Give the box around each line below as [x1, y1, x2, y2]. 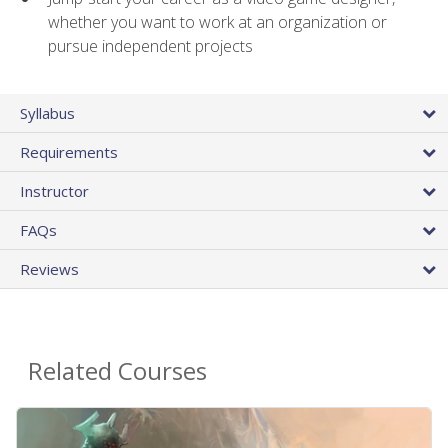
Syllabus [20, 103, 75, 124]
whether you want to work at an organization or [48, 11, 387, 34]
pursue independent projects [48, 35, 253, 58]
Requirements [20, 142, 118, 163]
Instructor [20, 181, 89, 202]
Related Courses [28, 354, 207, 388]
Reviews [20, 259, 79, 280]
